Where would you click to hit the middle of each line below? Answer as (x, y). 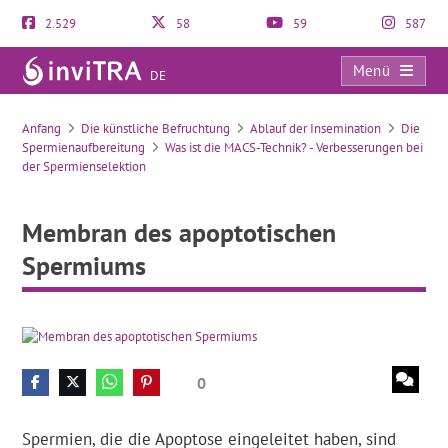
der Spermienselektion (84, 166)
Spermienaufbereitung (84, 147)
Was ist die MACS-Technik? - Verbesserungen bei (294, 147)
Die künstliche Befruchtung (156, 128)
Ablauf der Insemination (316, 128)
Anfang (42, 128)
